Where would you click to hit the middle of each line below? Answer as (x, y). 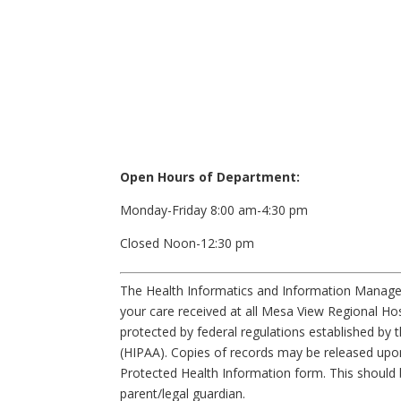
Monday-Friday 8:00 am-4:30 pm (216, 210)
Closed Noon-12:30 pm (188, 243)
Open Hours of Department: (210, 177)
